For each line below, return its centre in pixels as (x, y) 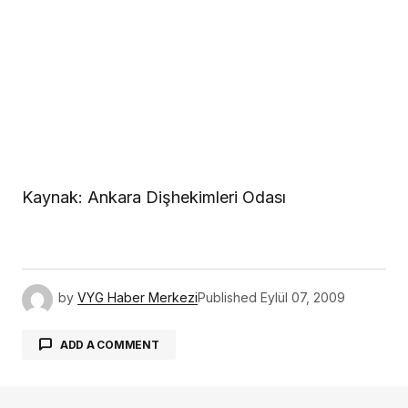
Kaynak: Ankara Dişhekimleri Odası (154, 198)
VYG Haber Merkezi (138, 298)
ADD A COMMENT (109, 344)
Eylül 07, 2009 (303, 298)
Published (227, 298)
